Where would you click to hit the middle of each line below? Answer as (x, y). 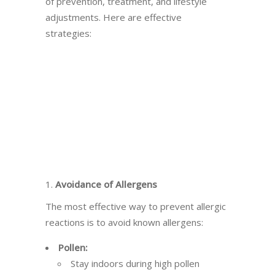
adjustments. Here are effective (114, 17)
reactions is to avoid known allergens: (124, 222)
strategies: (68, 33)
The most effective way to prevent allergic (136, 206)
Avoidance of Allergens (106, 184)
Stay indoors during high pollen (135, 263)
